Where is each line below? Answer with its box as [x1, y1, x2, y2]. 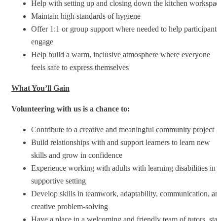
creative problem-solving [31, 202, 108, 211]
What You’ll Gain [11, 83, 70, 92]
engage [31, 37, 53, 46]
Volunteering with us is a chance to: [11, 104, 130, 113]
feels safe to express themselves [31, 63, 129, 72]
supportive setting [31, 176, 86, 185]
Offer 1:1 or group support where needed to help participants [31, 24, 220, 33]
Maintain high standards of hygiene [31, 11, 141, 20]
